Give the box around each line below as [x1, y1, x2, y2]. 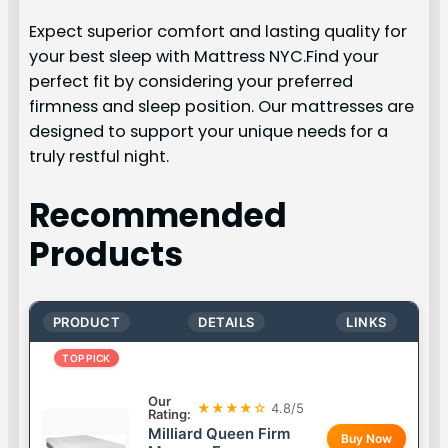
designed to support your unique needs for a [29, 119, 389, 143]
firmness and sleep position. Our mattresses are [29, 94, 415, 118]
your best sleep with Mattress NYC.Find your [29, 44, 380, 68]
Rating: [148, 406, 192, 423]
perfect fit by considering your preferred [29, 69, 354, 93]
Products [29, 232, 184, 277]
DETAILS [198, 314, 255, 331]
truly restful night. [29, 144, 170, 168]
